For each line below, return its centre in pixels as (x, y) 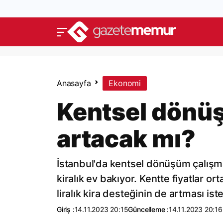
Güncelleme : (149, 209)
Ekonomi (125, 83)
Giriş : (66, 209)
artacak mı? (126, 139)
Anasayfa (74, 83)
